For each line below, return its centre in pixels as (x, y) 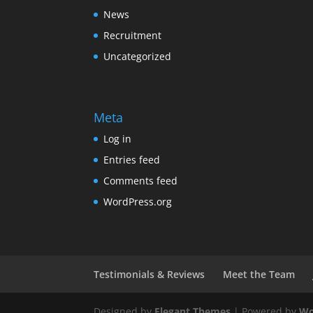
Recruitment (133, 36)
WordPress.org (138, 201)
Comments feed (141, 180)
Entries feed (132, 159)
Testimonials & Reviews (150, 274)
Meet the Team (259, 274)
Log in (118, 138)
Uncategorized (138, 57)
